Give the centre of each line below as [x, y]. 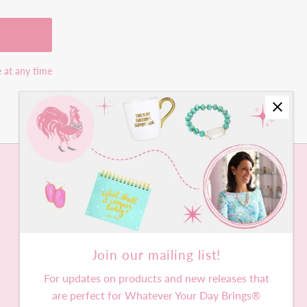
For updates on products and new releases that [156, 278]
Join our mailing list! [156, 255]
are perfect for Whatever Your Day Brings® [156, 295]
